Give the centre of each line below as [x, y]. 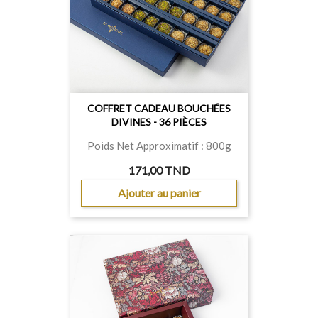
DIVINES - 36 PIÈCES [159, 122]
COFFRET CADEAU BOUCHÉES [159, 108]
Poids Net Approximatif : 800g [159, 146]
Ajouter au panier [159, 193]
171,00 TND [159, 170]
